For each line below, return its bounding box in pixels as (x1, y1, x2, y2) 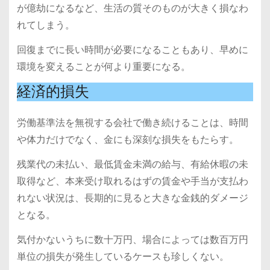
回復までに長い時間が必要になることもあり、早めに (16, 42, 248, 57)
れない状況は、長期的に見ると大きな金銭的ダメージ (16, 191, 248, 206)
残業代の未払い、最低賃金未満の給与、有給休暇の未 (16, 157, 248, 172)
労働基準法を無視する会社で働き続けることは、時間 (16, 116, 248, 130)
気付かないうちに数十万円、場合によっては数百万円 (16, 233, 248, 247)
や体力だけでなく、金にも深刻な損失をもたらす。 (16, 133, 239, 147)
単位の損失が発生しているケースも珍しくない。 (16, 250, 229, 264)
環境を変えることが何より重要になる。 (16, 59, 190, 74)
